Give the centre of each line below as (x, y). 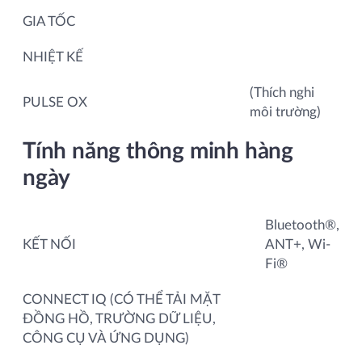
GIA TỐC (49, 21)
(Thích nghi (282, 92)
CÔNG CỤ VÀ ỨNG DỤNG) (106, 338)
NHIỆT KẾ (53, 57)
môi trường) (285, 112)
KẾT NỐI (49, 244)
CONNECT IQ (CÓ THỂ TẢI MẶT (121, 299)
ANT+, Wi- (298, 244)
